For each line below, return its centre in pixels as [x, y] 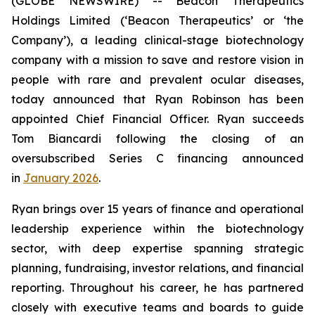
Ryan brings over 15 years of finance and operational [157, 209]
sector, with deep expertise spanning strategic [157, 248]
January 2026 [61, 178]
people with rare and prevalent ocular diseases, [157, 79]
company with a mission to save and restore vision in [157, 60]
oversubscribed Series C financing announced [157, 158]
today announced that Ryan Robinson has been [157, 99]
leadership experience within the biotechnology [157, 229]
